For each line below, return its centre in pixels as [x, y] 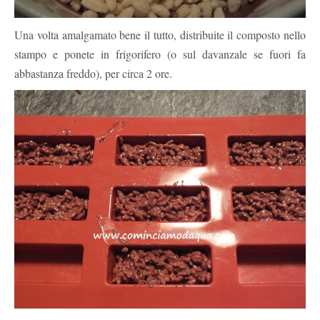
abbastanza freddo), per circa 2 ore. [93, 73]
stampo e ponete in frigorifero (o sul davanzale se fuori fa [160, 54]
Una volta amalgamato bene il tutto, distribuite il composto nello [160, 34]
